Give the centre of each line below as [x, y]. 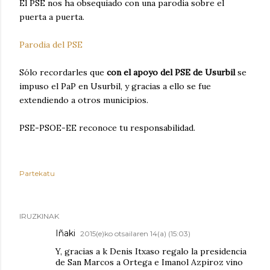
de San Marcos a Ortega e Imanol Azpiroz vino [149, 262]
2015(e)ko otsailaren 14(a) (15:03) [135, 233]
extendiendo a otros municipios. [84, 100]
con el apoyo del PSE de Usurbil [171, 72]
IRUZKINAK [39, 216]
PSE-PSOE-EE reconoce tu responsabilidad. [107, 127]
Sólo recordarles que [63, 72]
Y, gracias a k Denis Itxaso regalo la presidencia [151, 251]
